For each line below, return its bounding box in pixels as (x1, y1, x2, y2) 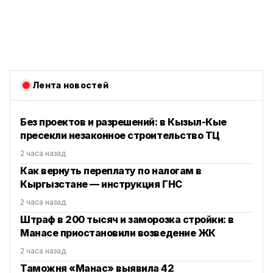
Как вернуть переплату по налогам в (20, 165, 202, 177)
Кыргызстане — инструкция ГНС (20, 178, 182, 191)
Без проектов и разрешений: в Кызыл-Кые (20, 116, 227, 129)
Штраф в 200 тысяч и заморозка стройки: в (20, 213, 234, 226)
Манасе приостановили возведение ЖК (20, 227, 216, 239)
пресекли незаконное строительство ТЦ (20, 129, 220, 142)
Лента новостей (32, 80, 108, 91)
